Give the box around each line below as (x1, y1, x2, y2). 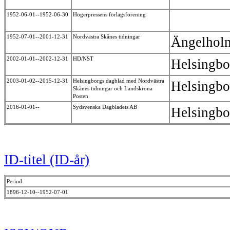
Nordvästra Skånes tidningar (73, 33, 142, 40)
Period (7, 178, 22, 185)
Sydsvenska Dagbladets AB (73, 103, 139, 110)
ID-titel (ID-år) (4, 152, 89, 168)
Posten (73, 92, 90, 99)
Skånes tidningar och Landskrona (73, 85, 152, 91)
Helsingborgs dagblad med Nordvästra (73, 77, 164, 84)
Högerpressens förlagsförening (73, 11, 147, 17)
